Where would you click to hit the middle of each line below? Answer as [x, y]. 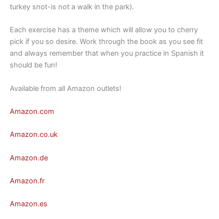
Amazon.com [32, 112]
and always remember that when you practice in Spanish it [107, 54]
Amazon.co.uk [34, 135]
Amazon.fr [27, 181]
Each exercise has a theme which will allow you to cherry [104, 30]
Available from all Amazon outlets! [66, 88]
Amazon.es [29, 204]
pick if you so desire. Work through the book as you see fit [106, 42]
